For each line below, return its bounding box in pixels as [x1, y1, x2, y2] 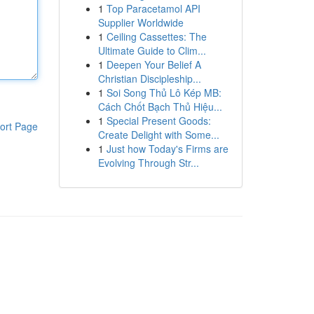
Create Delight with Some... [97, 128, 219, 142]
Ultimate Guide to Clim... [97, 43, 206, 57]
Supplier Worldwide [97, 15, 184, 29]
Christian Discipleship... [97, 71, 201, 86]
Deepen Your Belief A [106, 57, 201, 71]
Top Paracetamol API [106, 1, 200, 15]
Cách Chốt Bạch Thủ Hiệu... [97, 100, 222, 114]
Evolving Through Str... [97, 156, 199, 170]
